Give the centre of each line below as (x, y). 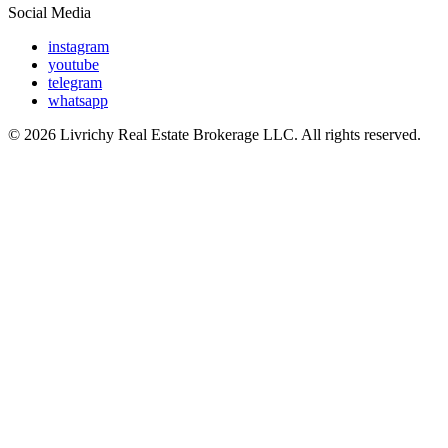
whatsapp (78, 100)
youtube (73, 64)
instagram (78, 46)
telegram (75, 82)
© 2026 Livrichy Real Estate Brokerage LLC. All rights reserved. (214, 134)
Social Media (49, 12)
